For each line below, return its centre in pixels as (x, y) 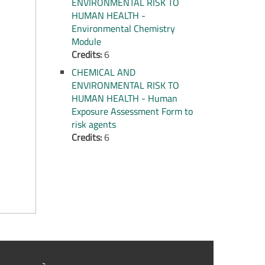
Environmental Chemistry (123, 28)
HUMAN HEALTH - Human (125, 98)
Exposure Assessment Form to (132, 111)
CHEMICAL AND (104, 72)
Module (86, 41)
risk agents (94, 124)
